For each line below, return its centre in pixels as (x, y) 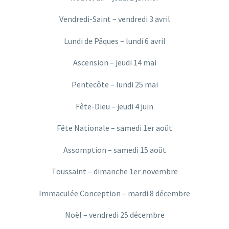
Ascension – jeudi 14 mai (114, 63)
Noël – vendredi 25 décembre (114, 215)
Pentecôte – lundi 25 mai (114, 84)
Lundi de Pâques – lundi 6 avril (114, 41)
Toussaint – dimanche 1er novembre (114, 171)
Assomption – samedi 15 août (114, 150)
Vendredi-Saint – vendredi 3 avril (114, 19)
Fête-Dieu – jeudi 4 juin (114, 106)
